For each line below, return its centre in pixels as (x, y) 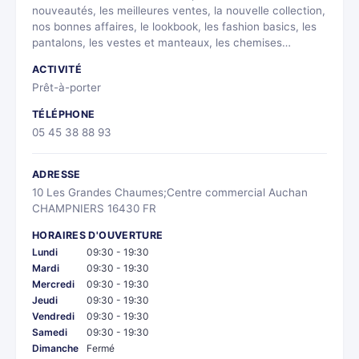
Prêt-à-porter (67, 88)
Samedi (50, 333)
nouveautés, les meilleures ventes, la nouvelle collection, (179, 11)
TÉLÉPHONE (64, 115)
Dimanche (55, 349)
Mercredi (53, 284)
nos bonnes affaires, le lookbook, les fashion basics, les (174, 27)
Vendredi (53, 317)
